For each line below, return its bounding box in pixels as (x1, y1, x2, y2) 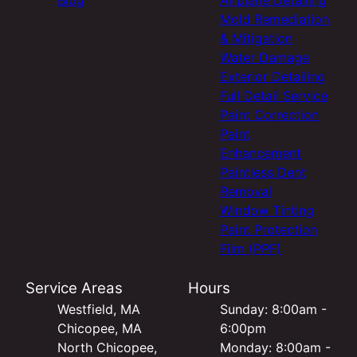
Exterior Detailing (220, 68, 325, 84)
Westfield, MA (57, 300, 140, 317)
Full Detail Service (220, 87, 328, 104)
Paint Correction (220, 106, 319, 123)
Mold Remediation (220, 10, 329, 27)
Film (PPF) (220, 240, 281, 257)
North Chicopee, (57, 339, 157, 355)
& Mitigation (220, 29, 292, 46)
